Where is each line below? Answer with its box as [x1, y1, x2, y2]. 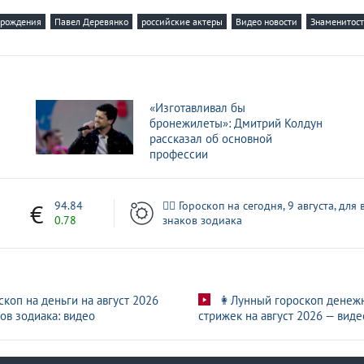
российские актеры [141, 15, 223, 28]
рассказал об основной [149, 130, 272, 146]
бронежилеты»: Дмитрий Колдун [149, 115, 323, 131]
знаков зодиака [162, 213, 242, 228]
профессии [149, 145, 208, 162]
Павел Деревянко [54, 15, 128, 28]
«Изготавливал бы [149, 99, 245, 115]
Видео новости [236, 15, 297, 28]
